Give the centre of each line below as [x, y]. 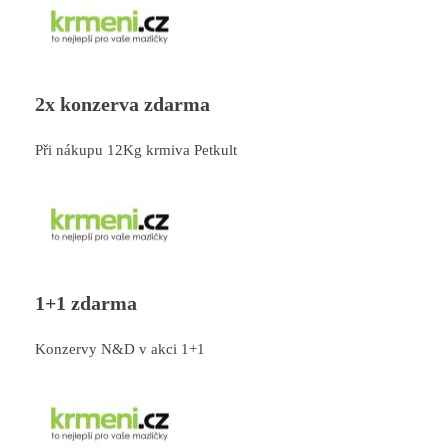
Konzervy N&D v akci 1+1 [120, 348]
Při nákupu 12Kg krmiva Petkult [136, 150]
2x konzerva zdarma [122, 104]
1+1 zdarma [86, 302]
